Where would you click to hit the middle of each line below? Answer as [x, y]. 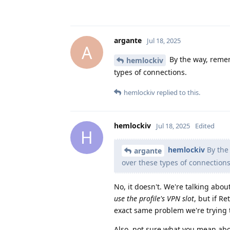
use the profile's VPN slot [154, 198]
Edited [205, 126]
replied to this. [178, 92]
